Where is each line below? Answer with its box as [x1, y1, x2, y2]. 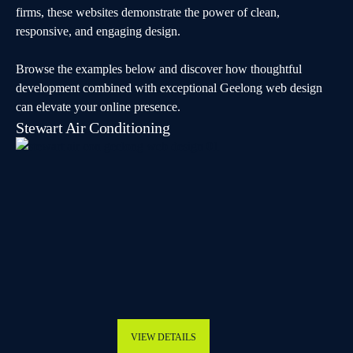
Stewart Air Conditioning [16, 119, 170, 136]
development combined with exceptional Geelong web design [16, 81, 322, 95]
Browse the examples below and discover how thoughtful [16, 62, 302, 76]
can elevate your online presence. [16, 100, 180, 113]
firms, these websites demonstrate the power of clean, [16, 6, 280, 19]
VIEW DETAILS [130, 332, 196, 343]
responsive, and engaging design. [16, 24, 180, 38]
